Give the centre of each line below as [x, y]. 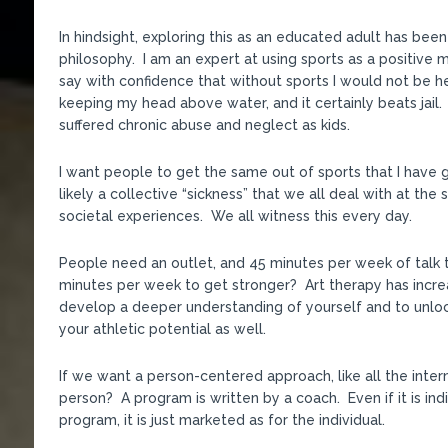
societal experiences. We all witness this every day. [235, 215]
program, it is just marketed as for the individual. [221, 419]
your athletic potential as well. [162, 328]
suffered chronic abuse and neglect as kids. [204, 124]
